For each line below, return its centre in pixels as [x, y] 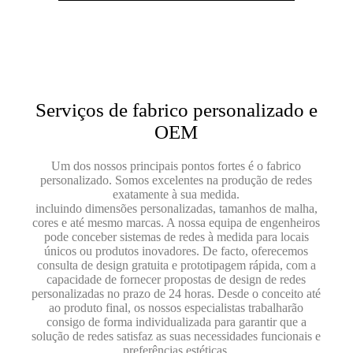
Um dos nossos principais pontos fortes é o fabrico [176, 166]
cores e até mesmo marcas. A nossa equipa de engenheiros [176, 223]
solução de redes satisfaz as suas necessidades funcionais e [176, 336]
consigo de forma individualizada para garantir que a [176, 322]
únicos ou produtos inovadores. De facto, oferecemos [176, 251]
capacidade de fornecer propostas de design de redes [176, 279]
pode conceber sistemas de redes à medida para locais [176, 237]
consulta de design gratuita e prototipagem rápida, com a [176, 265]
